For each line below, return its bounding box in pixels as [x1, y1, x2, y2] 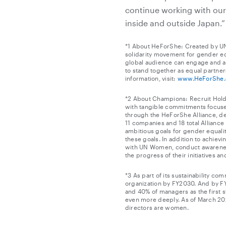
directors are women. [125, 204, 189, 211]
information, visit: [125, 75, 178, 82]
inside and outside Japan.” [125, 18, 225, 28]
